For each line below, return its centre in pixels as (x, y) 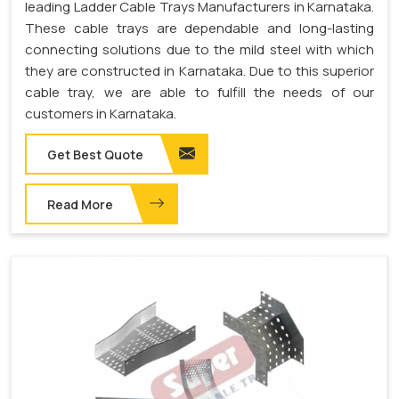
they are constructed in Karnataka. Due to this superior (199, 71)
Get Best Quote (95, 155)
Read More (80, 205)
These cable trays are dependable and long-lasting (199, 28)
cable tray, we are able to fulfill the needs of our (199, 93)
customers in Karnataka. (101, 114)
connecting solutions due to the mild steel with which (199, 50)
